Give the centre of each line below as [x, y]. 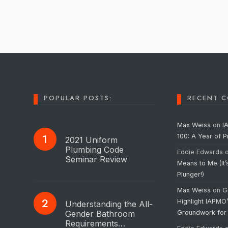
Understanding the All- [109, 204]
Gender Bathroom [100, 213]
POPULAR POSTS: [78, 98]
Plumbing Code [94, 149]
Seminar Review [96, 159]
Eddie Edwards [200, 152]
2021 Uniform [91, 140]
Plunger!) [192, 174]
